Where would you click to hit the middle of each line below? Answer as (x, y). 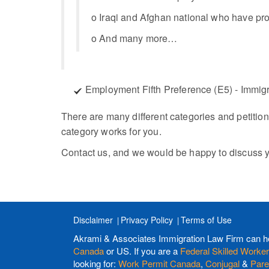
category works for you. (111, 131)
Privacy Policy (147, 220)
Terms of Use (206, 220)
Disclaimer (93, 220)
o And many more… (134, 38)
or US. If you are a (142, 251)
